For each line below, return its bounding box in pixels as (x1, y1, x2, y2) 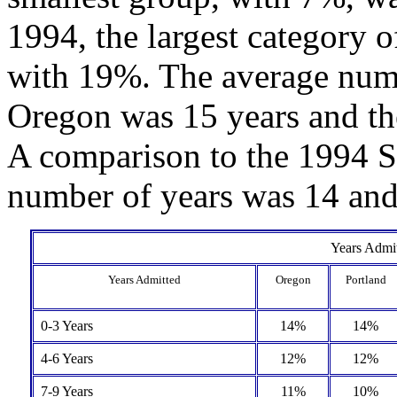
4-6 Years (41, 351, 93, 366)
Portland (345, 273, 386, 286)
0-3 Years (41, 318, 93, 333)
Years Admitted (108, 273, 181, 286)
